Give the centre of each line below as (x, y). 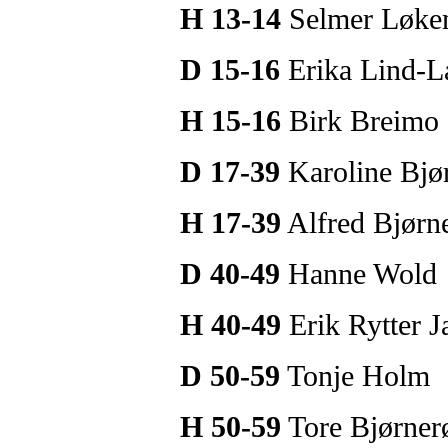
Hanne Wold (358, 273)
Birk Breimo (360, 120)
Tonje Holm (355, 375)
